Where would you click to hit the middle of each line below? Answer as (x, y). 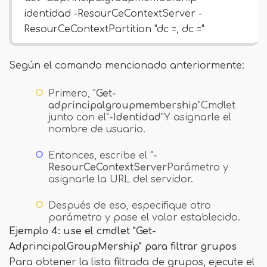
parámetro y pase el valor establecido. (144, 218)
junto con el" (79, 117)
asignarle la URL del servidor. (121, 179)
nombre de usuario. (97, 129)
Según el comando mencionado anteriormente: (127, 66)
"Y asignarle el (196, 117)
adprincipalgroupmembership (123, 105)
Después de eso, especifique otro (130, 206)
